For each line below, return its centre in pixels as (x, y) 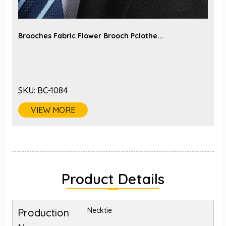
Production (43, 213)
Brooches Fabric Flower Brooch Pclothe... (91, 36)
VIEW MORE (53, 110)
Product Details (113, 179)
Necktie (99, 210)
